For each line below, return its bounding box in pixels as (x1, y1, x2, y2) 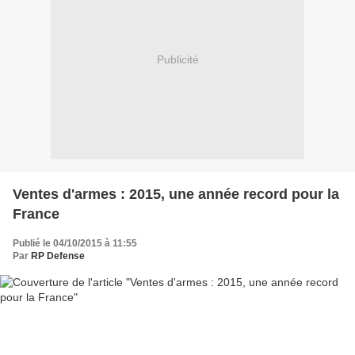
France (13, 205, 59, 222)
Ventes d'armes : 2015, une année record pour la (13, 185, 339, 202)
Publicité (156, 53, 199, 67)
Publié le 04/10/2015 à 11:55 (13, 237, 137, 249)
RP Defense (31, 250, 85, 261)
